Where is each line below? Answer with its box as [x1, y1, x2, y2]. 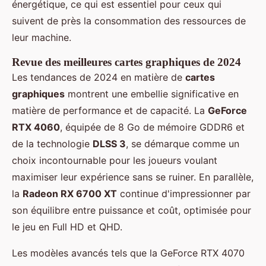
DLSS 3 [93, 138, 126, 150]
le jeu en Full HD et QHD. [12, 221, 122, 233]
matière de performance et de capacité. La [12, 104, 208, 117]
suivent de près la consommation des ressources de [12, 15, 246, 27]
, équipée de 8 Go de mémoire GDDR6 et [60, 121, 245, 134]
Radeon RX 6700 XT [23, 188, 117, 200]
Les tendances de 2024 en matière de [12, 71, 185, 84]
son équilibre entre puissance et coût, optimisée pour [12, 204, 251, 217]
